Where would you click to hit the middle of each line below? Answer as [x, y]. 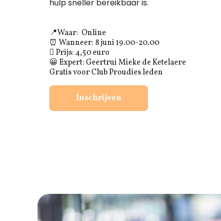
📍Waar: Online [78, 33]
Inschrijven [99, 98]
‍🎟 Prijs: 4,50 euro [79, 53]
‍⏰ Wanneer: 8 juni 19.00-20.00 [104, 43]
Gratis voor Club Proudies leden [106, 73]
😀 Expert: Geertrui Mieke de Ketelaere [118, 63]
